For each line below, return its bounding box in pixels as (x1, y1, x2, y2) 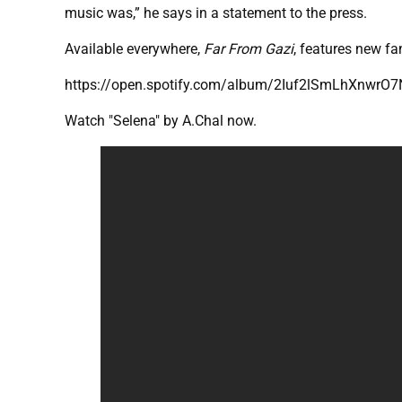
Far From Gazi (204, 40, 293, 58)
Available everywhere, (65, 40, 204, 58)
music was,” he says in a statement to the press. (65, 4, 367, 22)
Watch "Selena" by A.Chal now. (65, 112, 257, 130)
